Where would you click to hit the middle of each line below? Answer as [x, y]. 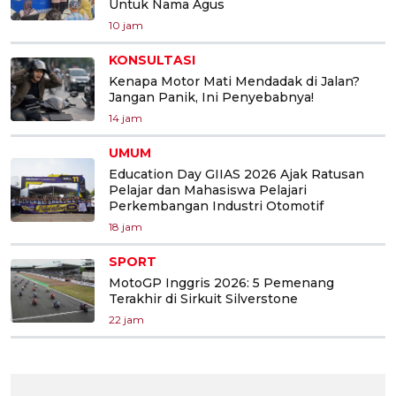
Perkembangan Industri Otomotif [216, 206]
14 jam [126, 118]
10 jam [126, 25]
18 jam [126, 226]
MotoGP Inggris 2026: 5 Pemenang [221, 282]
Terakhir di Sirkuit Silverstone [203, 298]
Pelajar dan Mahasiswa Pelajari [208, 190]
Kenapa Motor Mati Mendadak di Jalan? [234, 81]
